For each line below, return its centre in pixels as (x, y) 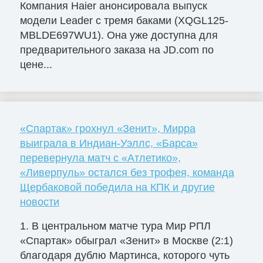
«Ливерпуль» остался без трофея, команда (127, 172)
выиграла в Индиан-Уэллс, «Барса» (109, 143)
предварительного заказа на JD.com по (117, 50)
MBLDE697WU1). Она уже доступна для (119, 35)
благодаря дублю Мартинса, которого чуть (124, 256)
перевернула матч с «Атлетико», (100, 158)
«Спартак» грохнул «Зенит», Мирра (107, 128)
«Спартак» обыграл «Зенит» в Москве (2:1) (126, 241)
